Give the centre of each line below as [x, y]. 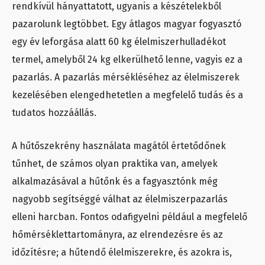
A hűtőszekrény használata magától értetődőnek [119, 146]
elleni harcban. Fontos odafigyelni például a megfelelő [130, 216]
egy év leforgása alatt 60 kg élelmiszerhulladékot [119, 41]
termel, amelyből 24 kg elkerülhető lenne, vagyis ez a [127, 59]
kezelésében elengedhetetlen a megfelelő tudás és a [127, 95]
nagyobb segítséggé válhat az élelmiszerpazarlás [120, 199]
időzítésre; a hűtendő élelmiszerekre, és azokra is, [122, 252]
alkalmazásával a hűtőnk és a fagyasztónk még [115, 181]
